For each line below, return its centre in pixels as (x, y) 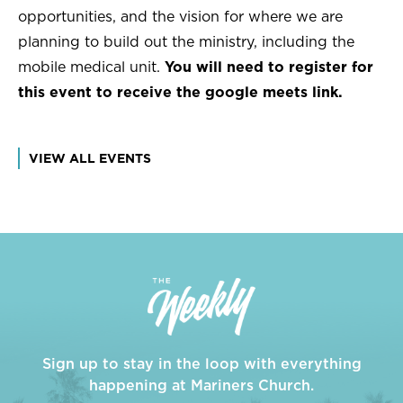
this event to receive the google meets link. (183, 93)
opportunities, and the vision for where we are (180, 18)
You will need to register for (269, 68)
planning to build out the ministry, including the (186, 43)
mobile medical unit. (91, 68)
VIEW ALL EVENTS (90, 159)
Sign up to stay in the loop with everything (201, 364)
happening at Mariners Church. (201, 385)
